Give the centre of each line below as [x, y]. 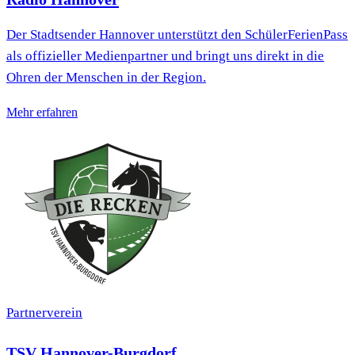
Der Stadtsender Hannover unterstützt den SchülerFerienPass [177, 35]
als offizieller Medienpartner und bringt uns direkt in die [165, 56]
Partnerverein [44, 313]
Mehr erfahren [42, 113]
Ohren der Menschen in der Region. [106, 78]
